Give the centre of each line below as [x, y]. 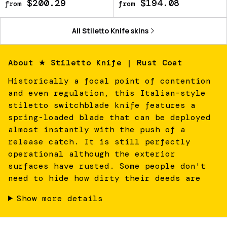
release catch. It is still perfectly [99, 141]
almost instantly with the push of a [97, 129]
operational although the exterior [92, 154]
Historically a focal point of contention [109, 81]
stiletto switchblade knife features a [102, 105]
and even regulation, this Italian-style [107, 93]
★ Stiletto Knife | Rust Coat [110, 62]
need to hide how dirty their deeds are [104, 178]
